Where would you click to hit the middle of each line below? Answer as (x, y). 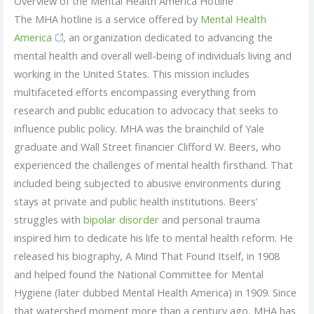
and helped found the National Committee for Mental (138, 274)
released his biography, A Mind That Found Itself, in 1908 (146, 255)
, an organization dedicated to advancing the (168, 37)
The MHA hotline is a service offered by (107, 19)
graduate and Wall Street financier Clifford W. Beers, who (147, 146)
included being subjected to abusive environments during (147, 183)
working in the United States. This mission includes (131, 73)
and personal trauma (209, 219)
